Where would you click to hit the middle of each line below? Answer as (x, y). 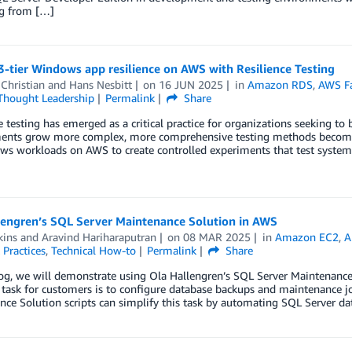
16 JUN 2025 (191, 84)
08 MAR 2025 (217, 237)
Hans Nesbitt (100, 84)
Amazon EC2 (307, 237)
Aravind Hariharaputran (99, 237)
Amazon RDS (280, 84)
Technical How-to (93, 250)
